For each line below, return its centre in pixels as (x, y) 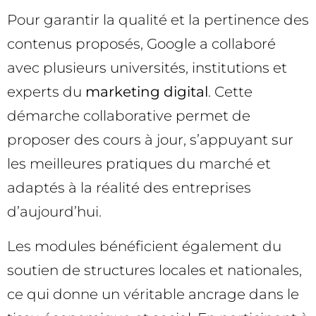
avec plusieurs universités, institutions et (147, 68)
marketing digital (147, 92)
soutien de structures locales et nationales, (154, 270)
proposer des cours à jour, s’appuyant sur (150, 140)
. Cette (230, 92)
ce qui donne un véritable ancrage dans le (153, 294)
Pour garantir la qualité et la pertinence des (158, 20)
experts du (46, 92)
